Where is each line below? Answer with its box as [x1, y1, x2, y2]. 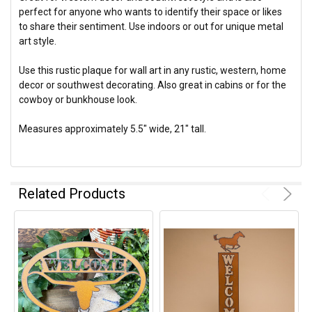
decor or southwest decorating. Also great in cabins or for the [19, 79, 287, 91]
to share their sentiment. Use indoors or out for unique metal [19, 21, 284, 33]
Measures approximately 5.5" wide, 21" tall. [19, 123, 207, 135]
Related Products [18, 185, 126, 203]
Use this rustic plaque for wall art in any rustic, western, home [19, 65, 287, 77]
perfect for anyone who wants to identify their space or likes [19, 6, 283, 18]
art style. [19, 36, 57, 47]
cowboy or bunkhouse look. [19, 94, 138, 106]
